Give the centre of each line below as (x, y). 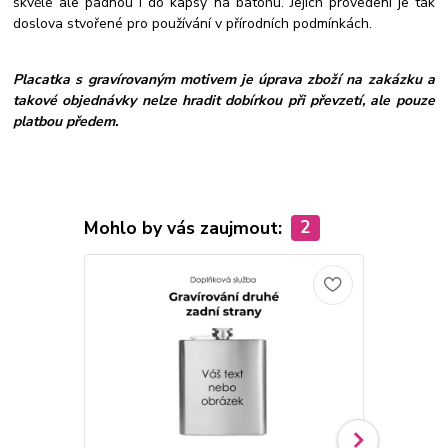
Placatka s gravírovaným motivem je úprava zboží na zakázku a (224, 79)
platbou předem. (66, 121)
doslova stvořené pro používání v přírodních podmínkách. (193, 23)
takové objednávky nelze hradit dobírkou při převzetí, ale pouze (224, 100)
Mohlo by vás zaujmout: (185, 227)
